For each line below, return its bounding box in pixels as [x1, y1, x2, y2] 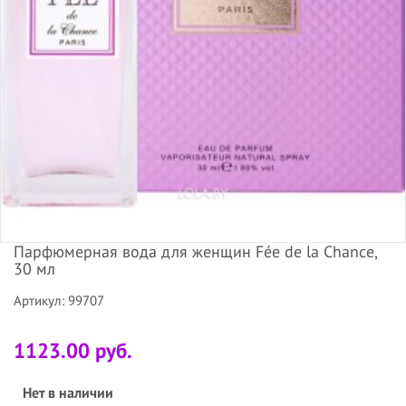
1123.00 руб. [14, 336, 132, 363]
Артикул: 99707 [14, 291, 104, 309]
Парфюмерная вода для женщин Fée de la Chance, [14, 240, 377, 262]
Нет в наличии [23, 382, 113, 401]
